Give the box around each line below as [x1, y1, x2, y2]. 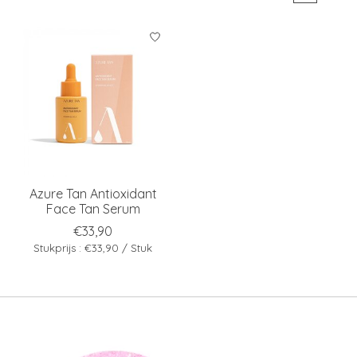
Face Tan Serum [45, 200, 140, 217]
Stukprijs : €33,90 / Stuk [33, 241, 153, 254]
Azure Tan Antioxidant [29, 185, 157, 202]
